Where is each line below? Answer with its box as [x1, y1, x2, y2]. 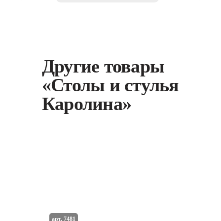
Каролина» [42, 93, 132, 114]
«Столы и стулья [42, 74, 179, 95]
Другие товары [42, 56, 165, 76]
